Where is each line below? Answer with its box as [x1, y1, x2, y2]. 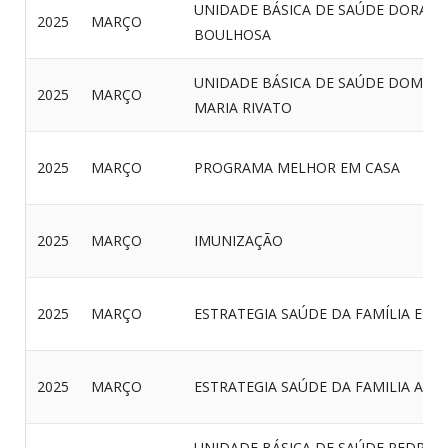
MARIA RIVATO [194, 98, 292, 117]
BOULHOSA [194, 25, 271, 44]
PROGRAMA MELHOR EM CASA [194, 158, 400, 177]
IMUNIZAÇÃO [194, 231, 283, 250]
